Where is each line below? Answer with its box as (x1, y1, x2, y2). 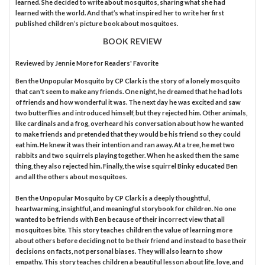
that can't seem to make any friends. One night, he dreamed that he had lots (15, 87, 243, 95)
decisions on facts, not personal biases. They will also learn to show (15, 247, 222, 255)
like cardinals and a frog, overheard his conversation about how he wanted (15, 119, 244, 127)
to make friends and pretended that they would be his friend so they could (15, 130, 241, 138)
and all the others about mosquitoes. (15, 172, 127, 180)
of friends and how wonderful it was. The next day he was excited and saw (15, 98, 241, 106)
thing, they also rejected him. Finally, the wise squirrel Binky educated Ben (15, 161, 238, 170)
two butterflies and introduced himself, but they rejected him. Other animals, (15, 108, 247, 117)
